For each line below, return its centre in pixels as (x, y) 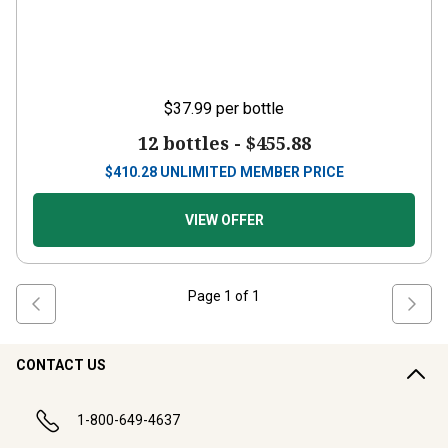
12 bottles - (191, 143)
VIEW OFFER (224, 220)
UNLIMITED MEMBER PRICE (251, 172)
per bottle (250, 108)
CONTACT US (61, 365)
